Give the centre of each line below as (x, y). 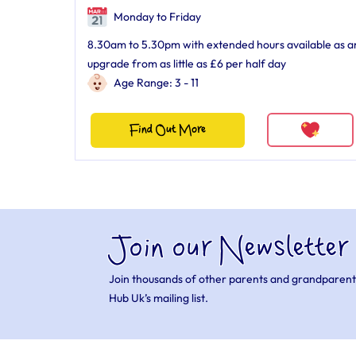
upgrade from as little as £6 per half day (187, 64)
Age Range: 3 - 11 (156, 83)
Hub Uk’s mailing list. (159, 298)
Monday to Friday (156, 17)
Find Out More (167, 130)
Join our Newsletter (228, 249)
